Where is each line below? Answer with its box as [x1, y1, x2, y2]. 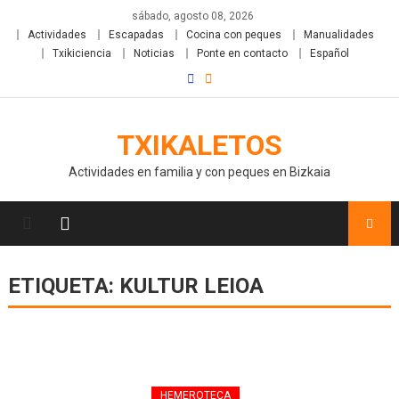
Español [309, 47, 349, 60]
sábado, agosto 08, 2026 [132, 10, 254, 22]
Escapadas [108, 28, 164, 41]
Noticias [133, 47, 175, 60]
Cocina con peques [185, 28, 281, 41]
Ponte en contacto [196, 47, 288, 60]
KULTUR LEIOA [118, 273, 264, 298]
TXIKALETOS [117, 128, 282, 162]
